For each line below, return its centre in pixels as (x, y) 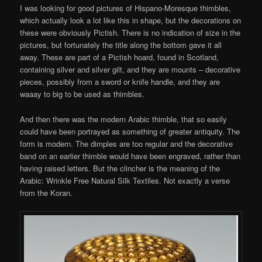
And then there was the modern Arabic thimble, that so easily (124, 119)
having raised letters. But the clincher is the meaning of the (120, 168)
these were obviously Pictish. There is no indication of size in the (130, 33)
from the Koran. (46, 192)
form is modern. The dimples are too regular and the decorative (127, 143)
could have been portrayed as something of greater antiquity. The (130, 131)
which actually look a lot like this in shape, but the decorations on (131, 20)
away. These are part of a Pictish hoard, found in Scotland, (120, 57)
